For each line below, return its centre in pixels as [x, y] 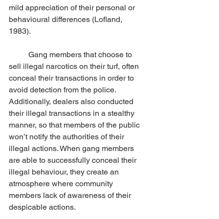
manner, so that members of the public [75, 125]
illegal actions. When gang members [72, 148]
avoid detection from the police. [63, 90]
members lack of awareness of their [71, 195]
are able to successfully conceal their [74, 160]
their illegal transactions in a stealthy [73, 113]
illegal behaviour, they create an [65, 172]
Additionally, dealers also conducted [72, 101]
